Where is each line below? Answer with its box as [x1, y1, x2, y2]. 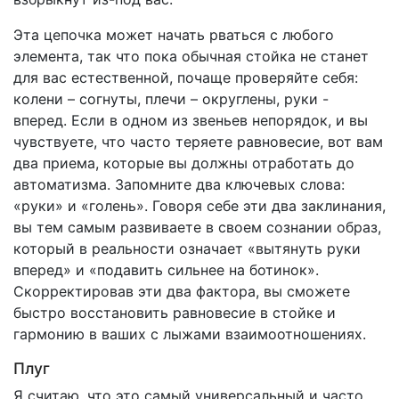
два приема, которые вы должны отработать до [13, 154, 354, 173]
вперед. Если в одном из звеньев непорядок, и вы [13, 111, 368, 130]
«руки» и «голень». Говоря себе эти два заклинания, [13, 197, 386, 216]
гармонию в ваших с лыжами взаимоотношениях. [13, 325, 366, 344]
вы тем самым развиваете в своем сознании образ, [13, 218, 381, 237]
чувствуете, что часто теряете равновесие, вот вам [13, 133, 383, 151]
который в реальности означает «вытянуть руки [13, 240, 361, 258]
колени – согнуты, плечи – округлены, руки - [13, 90, 329, 109]
